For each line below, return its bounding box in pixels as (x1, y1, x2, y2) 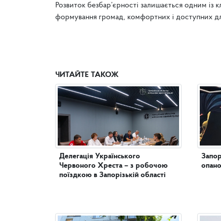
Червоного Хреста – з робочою (59, 161, 168, 170)
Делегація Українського (59, 152, 140, 160)
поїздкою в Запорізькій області (59, 171, 166, 179)
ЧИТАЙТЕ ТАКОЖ (55, 71, 118, 79)
